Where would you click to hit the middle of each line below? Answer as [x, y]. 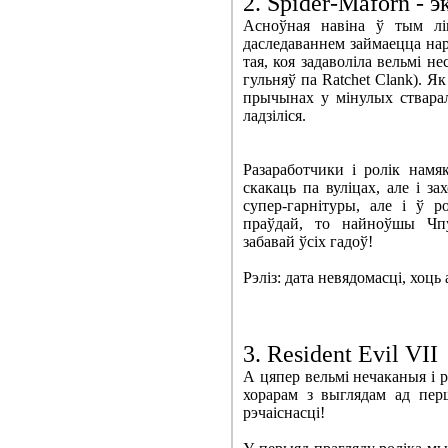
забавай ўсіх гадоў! [308, 242]
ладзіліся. [274, 116]
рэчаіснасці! [284, 413]
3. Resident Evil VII [340, 354]
